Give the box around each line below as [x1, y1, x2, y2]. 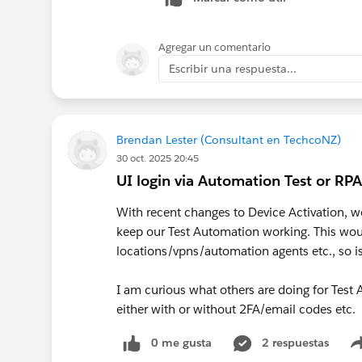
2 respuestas [262, 335, 329, 350]
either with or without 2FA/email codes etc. [116, 301, 356, 317]
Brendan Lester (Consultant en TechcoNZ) [116, 132, 341, 147]
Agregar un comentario [158, 40, 271, 54]
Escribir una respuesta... [169, 61, 297, 76]
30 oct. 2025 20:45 [116, 150, 199, 165]
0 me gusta [151, 335, 212, 350]
